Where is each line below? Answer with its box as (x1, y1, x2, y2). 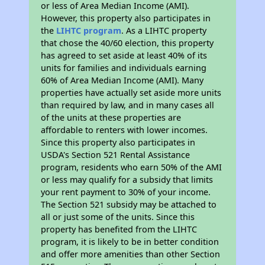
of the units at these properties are (41, 112, 182, 124)
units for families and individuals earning (41, 62, 207, 74)
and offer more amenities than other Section (41, 248, 221, 260)
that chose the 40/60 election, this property (41, 37, 214, 49)
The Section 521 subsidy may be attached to (41, 199, 217, 211)
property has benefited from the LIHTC (41, 224, 198, 235)
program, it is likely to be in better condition (41, 236, 219, 248)
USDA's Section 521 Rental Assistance (41, 149, 190, 161)
